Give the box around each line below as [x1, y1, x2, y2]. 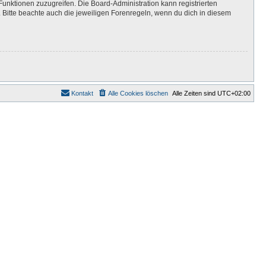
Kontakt [71, 89, 93, 97]
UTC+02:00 [217, 89, 251, 97]
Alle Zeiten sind [172, 89, 217, 97]
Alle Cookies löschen [108, 89, 168, 97]
